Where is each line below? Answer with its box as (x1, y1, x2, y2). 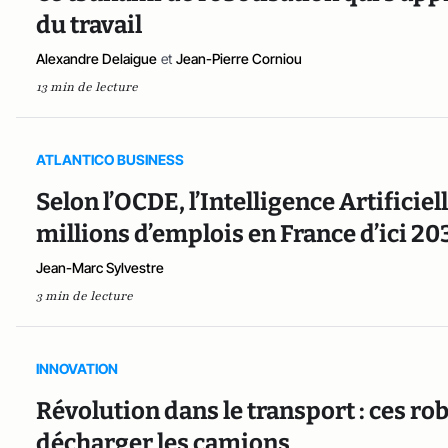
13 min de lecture (36, 78, 138, 95)
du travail (36, 10, 142, 39)
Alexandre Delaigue (36, 49, 157, 67)
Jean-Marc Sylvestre (36, 258, 164, 276)
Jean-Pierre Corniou (176, 49, 302, 67)
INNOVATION (36, 359, 118, 377)
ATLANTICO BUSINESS (36, 150, 184, 168)
